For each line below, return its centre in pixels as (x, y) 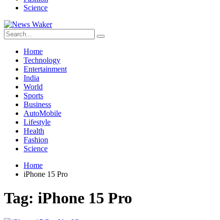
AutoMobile (42, 113)
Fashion (36, 140)
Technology (42, 60)
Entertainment (45, 69)
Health (34, 131)
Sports (33, 96)
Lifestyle (37, 122)
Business (37, 104)
